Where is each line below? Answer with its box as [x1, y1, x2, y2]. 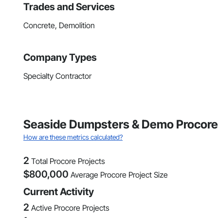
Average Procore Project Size [71, 170, 168, 180]
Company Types [23, 52, 97, 64]
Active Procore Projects [31, 203, 109, 213]
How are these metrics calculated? [23, 133, 123, 142]
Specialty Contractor [23, 71, 91, 81]
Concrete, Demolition [23, 20, 95, 31]
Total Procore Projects [31, 156, 105, 166]
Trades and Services [23, 1, 115, 13]
